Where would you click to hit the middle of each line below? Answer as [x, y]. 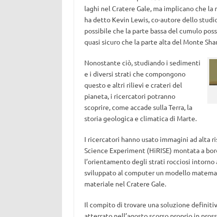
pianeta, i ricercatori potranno [130, 96]
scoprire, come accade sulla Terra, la [138, 107]
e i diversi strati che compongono [135, 74]
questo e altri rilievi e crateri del [133, 85]
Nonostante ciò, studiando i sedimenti [142, 62]
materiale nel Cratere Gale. [125, 184]
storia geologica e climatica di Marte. [140, 118]
